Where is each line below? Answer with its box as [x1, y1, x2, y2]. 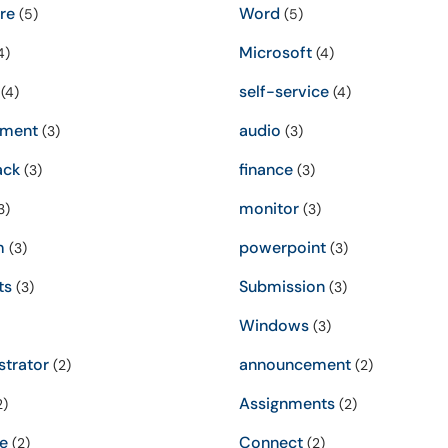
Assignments [239, 393, 335, 414]
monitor [239, 198, 299, 219]
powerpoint [239, 237, 326, 258]
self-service [239, 81, 329, 102]
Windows [239, 315, 309, 336]
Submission [239, 276, 325, 297]
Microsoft [239, 42, 312, 63]
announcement [239, 354, 351, 375]
